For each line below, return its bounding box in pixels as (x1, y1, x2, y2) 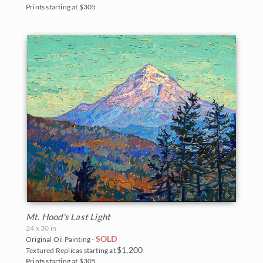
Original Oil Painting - (26, 234, 96, 244)
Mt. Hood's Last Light (26, 211, 111, 222)
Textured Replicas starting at (26, 245, 117, 255)
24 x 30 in (26, 223, 56, 232)
